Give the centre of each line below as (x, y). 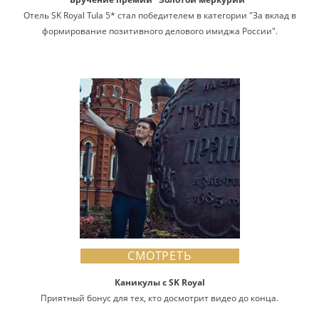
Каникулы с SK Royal (159, 282)
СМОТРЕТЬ (159, 256)
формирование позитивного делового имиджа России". (159, 31)
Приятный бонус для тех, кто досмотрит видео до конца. (159, 298)
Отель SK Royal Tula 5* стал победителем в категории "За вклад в (159, 15)
